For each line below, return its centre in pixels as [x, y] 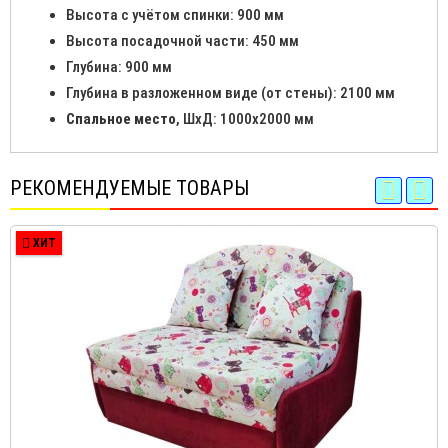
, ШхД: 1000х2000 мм [245, 119]
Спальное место [121, 119]
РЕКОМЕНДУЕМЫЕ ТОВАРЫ [129, 188]
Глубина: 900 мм [119, 67]
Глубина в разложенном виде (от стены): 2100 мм [230, 93]
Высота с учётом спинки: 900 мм [175, 15]
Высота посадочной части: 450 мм [182, 41]
